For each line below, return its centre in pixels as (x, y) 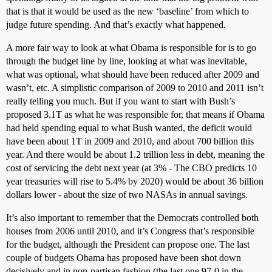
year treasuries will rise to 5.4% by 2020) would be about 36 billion (135, 182)
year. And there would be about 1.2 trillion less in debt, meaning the (135, 155)
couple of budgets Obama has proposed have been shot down (124, 258)
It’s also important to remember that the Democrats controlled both (132, 218)
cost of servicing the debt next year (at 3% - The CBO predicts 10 (131, 168)
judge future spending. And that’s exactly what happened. (116, 25)
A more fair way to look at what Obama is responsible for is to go (131, 48)
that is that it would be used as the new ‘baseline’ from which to (127, 12)
